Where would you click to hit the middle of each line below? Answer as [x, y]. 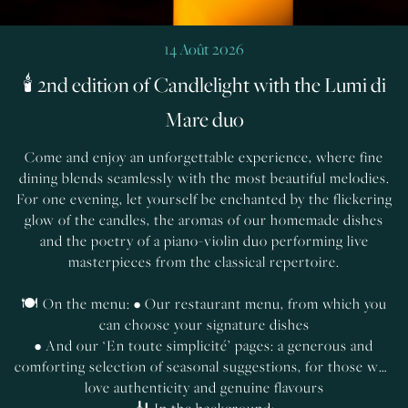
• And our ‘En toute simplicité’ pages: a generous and [204, 345]
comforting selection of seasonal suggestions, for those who [204, 366]
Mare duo [204, 119]
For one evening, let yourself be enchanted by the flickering [204, 199]
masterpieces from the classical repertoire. [204, 261]
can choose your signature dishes [204, 324]
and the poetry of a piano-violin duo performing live [204, 240]
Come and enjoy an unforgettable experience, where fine [204, 157]
